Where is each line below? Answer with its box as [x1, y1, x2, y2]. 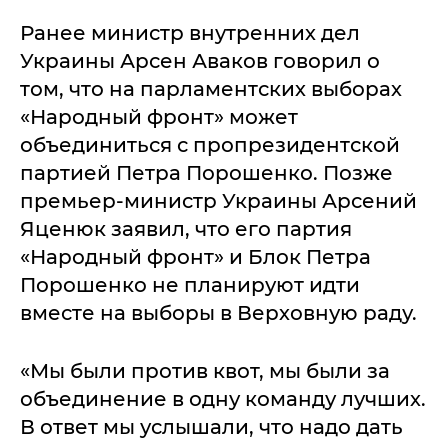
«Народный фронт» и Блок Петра [20, 245, 371, 269]
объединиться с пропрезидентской [20, 133, 400, 157]
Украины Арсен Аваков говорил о [20, 49, 380, 73]
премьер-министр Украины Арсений [20, 189, 417, 213]
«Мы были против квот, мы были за [20, 359, 390, 383]
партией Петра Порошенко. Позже [20, 161, 393, 185]
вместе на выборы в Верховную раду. [20, 301, 417, 325]
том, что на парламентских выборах [20, 77, 402, 101]
